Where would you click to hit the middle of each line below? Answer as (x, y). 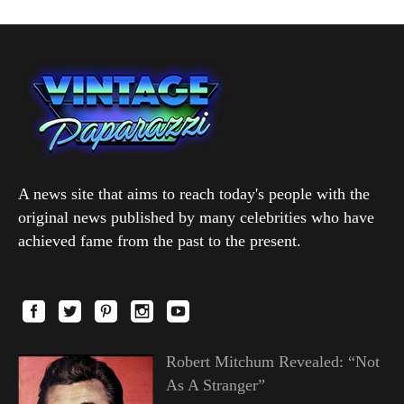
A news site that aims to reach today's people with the (194, 193)
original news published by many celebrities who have (196, 217)
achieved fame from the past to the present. (160, 240)
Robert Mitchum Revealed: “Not (272, 361)
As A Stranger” (215, 385)
